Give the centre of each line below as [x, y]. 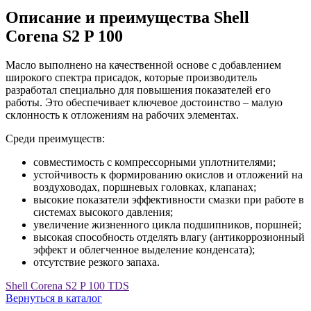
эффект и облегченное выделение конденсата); [144, 250]
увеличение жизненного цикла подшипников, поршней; [167, 225]
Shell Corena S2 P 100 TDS [67, 286]
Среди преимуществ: [55, 139]
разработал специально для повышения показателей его [138, 90]
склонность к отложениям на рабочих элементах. [122, 115]
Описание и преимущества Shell [127, 17]
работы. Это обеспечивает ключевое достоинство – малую [144, 103]
